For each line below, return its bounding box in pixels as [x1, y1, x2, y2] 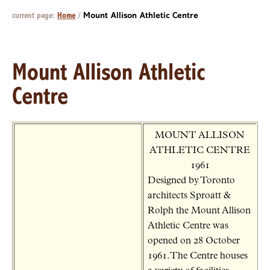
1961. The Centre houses [148, 251, 248, 261]
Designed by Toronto [148, 175, 235, 186]
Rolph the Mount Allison [148, 206, 251, 216]
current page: [12, 11, 57, 20]
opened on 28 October [148, 236, 240, 246]
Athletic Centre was [148, 221, 228, 231]
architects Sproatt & [148, 190, 231, 201]
